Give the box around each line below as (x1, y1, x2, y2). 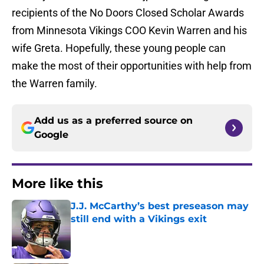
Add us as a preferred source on (34, 115, 193, 127)
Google (34, 129, 68, 141)
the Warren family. (12, 77, 97, 90)
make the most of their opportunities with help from (12, 60, 252, 72)
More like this (12, 176, 103, 192)
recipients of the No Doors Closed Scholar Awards (12, 6, 244, 19)
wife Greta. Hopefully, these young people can (12, 42, 226, 55)
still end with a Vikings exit (71, 213, 207, 225)
